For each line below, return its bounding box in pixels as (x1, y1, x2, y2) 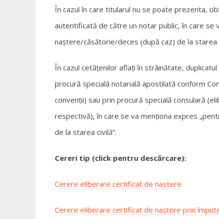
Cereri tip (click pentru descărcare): (55, 153, 186, 163)
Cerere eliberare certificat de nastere (55, 178, 181, 189)
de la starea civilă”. (55, 127, 116, 137)
